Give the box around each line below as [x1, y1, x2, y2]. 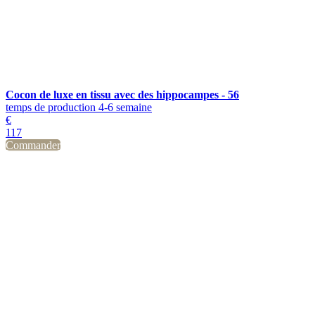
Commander [6, 139, 60, 151]
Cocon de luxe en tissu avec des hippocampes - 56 [6, 89, 239, 101]
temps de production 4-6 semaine [6, 101, 152, 113]
